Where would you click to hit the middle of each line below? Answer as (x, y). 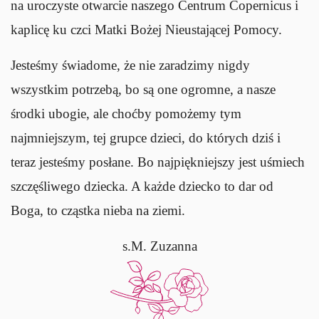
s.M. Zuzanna (159, 246)
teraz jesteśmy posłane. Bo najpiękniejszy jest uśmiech (158, 162)
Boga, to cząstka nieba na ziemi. (98, 210)
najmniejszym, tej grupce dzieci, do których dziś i (146, 137)
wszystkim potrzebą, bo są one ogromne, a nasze (143, 89)
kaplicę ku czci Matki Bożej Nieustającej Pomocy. (146, 29)
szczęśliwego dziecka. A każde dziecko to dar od (142, 186)
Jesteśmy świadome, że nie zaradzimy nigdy (130, 65)
